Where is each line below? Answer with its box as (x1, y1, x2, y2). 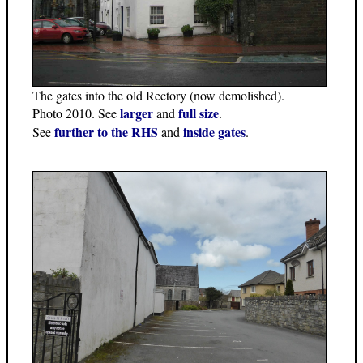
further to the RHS (54, 122, 158, 142)
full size (178, 104, 219, 123)
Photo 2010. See (32, 105, 120, 122)
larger (120, 104, 153, 123)
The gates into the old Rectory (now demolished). (32, 87, 284, 105)
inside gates (183, 122, 246, 142)
